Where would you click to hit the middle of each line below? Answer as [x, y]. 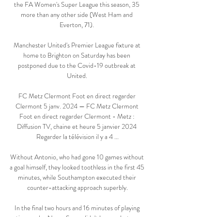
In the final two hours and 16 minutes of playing [77, 208]
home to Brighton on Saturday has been [77, 55]
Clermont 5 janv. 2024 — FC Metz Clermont [77, 106]
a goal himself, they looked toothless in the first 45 [77, 167]
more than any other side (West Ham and [77, 15]
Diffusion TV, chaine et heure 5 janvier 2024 [77, 127]
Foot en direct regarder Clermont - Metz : [77, 116]
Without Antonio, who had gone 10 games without [77, 157]
